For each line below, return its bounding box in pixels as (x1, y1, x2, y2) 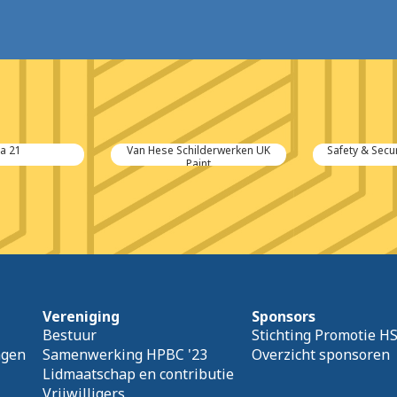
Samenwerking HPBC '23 (43, 345, 208, 365)
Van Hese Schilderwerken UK (127, 143, 270, 159)
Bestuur (43, 325, 97, 346)
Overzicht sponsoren (251, 345, 390, 365)
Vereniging (43, 307, 121, 327)
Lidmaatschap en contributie (43, 364, 235, 385)
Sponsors (251, 307, 315, 327)
